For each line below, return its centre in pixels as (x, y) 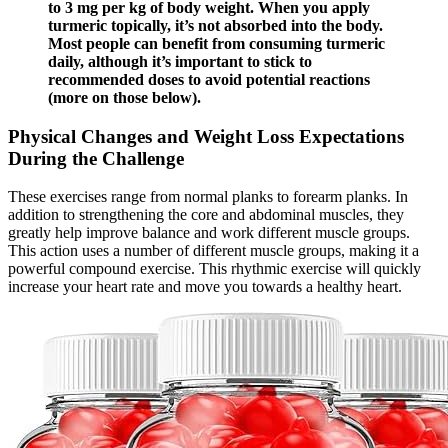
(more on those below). (124, 98)
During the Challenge (96, 158)
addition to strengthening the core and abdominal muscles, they (206, 215)
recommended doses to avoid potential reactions (209, 80)
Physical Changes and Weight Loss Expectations (206, 136)
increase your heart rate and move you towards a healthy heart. (205, 287)
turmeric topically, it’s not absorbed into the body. (215, 26)
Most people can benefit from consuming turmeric (216, 44)
